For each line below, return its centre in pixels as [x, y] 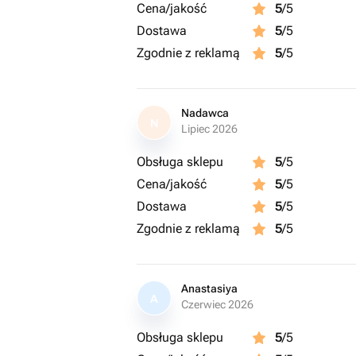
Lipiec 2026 [209, 129]
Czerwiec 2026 [217, 304]
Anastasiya [209, 288]
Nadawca [205, 113]
